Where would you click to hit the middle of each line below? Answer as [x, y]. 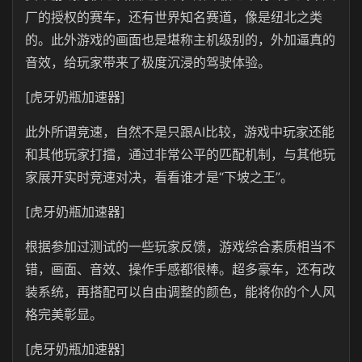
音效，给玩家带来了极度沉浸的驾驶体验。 [148, 62]
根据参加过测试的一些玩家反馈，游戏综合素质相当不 [180, 246]
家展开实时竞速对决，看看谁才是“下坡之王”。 [159, 177]
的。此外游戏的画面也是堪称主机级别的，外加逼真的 [180, 40]
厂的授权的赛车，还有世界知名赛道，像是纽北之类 [174, 17]
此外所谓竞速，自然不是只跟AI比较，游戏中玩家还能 [180, 132]
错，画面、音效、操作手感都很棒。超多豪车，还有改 [180, 269]
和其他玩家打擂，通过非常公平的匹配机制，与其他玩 [180, 154]
